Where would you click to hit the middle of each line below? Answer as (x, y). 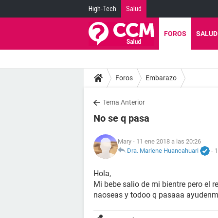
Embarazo (161, 78)
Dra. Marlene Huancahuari (163, 150)
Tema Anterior (124, 102)
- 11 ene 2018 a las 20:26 (166, 141)
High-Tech (102, 9)
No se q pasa (121, 118)
